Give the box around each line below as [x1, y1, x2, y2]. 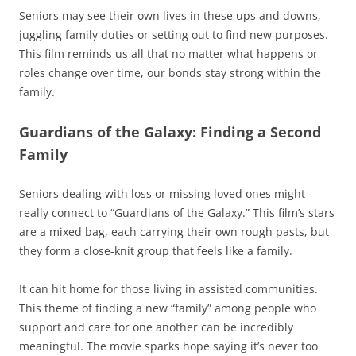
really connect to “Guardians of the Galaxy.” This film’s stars [19, 205, 335, 221]
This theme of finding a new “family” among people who [19, 300, 316, 316]
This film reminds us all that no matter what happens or [19, 46, 318, 62]
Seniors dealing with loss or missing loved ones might [19, 186, 305, 202]
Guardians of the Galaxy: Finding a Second [19, 122, 321, 142]
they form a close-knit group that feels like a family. [19, 243, 292, 259]
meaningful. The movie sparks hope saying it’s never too [19, 339, 318, 354]
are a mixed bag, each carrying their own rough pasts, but [19, 224, 329, 240]
